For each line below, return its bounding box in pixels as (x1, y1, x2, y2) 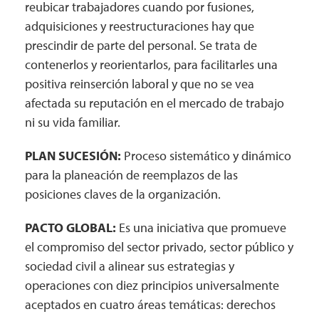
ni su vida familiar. (25, 114, 120, 130)
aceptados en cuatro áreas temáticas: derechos (25, 296, 276, 313)
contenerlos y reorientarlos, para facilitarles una (25, 56, 278, 73)
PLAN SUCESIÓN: (25, 147, 121, 164)
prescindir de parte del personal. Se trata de (25, 37, 257, 53)
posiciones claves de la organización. (25, 186, 221, 202)
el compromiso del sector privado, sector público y (25, 239, 293, 255)
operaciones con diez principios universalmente (25, 277, 279, 293)
